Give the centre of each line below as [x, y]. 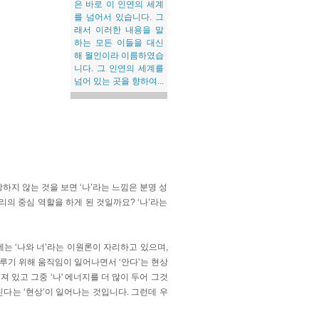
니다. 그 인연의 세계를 [119, 68]
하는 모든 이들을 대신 [119, 43]
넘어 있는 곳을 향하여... [119, 81]
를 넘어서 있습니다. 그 [119, 17]
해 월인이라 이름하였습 [119, 56]
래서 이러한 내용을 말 [119, 30]
